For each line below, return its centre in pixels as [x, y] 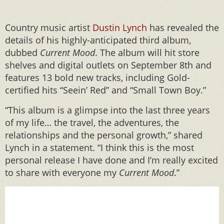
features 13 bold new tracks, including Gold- [97, 77]
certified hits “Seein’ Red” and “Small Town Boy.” [105, 90]
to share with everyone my [62, 172]
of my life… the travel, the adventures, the [92, 122]
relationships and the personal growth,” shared [104, 135]
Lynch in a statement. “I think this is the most [99, 147]
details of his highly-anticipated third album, [98, 40]
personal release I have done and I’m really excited [111, 160]
